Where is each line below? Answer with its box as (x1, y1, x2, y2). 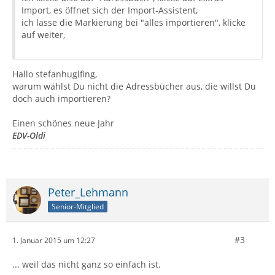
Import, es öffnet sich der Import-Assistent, (21, 4, 198, 16)
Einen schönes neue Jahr (12, 117, 114, 129)
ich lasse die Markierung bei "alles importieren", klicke (21, 17, 246, 28)
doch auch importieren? (12, 93, 110, 104)
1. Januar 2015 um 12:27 (12, 234, 95, 246)
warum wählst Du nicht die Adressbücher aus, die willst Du (12, 80, 256, 92)
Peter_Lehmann (48, 185, 128, 199)
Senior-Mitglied (52, 201, 104, 212)
